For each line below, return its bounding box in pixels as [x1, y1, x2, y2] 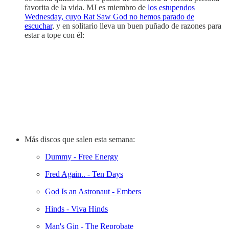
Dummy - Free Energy [45, 152, 118, 161]
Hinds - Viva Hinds [45, 204, 108, 213]
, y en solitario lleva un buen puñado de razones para [52, 21, 221, 30]
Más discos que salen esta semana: [25, 134, 135, 144]
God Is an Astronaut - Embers [45, 187, 141, 196]
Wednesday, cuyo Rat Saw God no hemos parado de [25, 12, 194, 21]
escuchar [25, 21, 52, 30]
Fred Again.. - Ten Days [45, 169, 123, 178]
